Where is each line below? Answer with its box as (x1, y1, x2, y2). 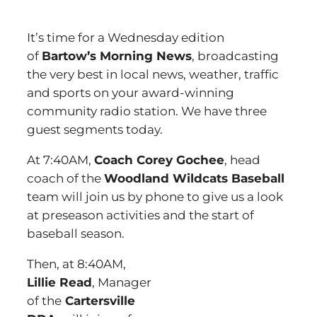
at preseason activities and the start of (27, 208, 254, 222)
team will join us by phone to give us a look (27, 190, 283, 204)
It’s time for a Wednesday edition (27, 30, 224, 45)
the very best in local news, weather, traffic (27, 67, 279, 81)
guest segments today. (27, 122, 163, 137)
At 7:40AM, (27, 153, 94, 167)
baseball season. (27, 226, 125, 241)
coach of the (27, 171, 104, 185)
